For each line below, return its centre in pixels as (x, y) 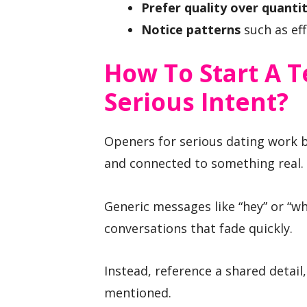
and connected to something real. (204, 163)
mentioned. (138, 293)
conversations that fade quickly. (198, 228)
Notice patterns (191, 29)
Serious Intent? (196, 101)
